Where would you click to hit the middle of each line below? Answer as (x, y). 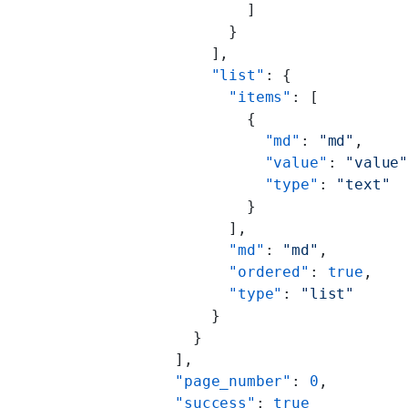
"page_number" (198, 381)
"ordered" (206, 271)
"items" (198, 97)
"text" (363, 184)
